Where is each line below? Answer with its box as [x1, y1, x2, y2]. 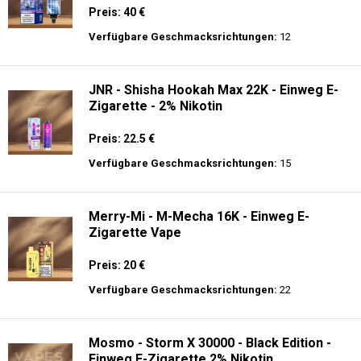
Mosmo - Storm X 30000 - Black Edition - [89, 335, 331, 351]
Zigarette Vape [89, 225, 181, 240]
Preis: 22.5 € [89, 132, 155, 145]
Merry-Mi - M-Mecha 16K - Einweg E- [89, 209, 309, 224]
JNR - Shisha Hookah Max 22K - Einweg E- [89, 82, 338, 98]
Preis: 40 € [89, 6, 145, 19]
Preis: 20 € [89, 259, 145, 272]
